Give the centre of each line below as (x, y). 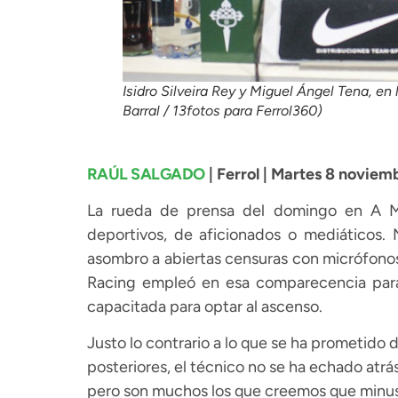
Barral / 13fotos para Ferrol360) (222, 110)
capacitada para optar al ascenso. (204, 307)
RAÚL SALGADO (146, 174)
